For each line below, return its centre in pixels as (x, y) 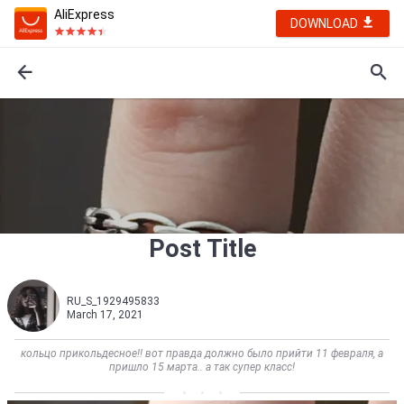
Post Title (202, 249)
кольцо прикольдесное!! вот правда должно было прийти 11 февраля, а (202, 353)
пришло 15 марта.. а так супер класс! (202, 367)
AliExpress (84, 14)
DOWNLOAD (326, 23)
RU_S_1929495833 (113, 301)
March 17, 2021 (105, 315)
